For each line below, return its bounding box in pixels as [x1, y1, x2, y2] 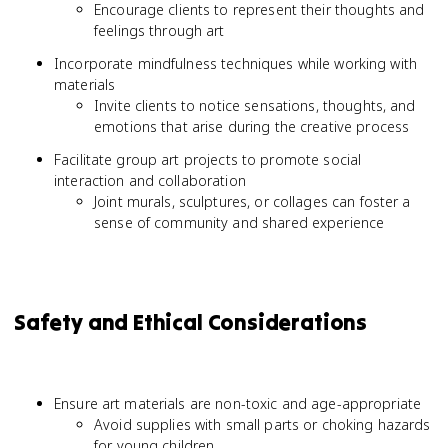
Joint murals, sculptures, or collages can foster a [94, 192, 411, 211]
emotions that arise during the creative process [94, 117, 410, 136]
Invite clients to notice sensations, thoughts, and [94, 96, 416, 115]
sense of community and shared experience [94, 213, 385, 232]
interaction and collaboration [54, 171, 246, 190]
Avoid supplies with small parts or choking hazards [94, 415, 431, 434]
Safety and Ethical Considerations [14, 308, 367, 336]
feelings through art [94, 21, 225, 40]
